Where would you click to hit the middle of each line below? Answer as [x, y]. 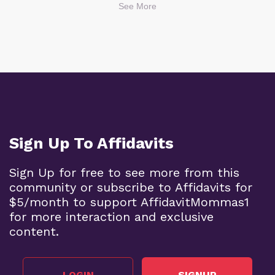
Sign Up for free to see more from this [124, 173]
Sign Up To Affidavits [91, 143]
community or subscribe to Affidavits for [131, 188]
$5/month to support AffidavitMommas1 [129, 202]
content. [34, 232]
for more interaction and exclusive [111, 217]
